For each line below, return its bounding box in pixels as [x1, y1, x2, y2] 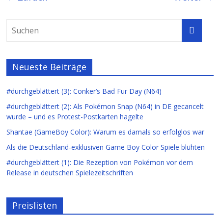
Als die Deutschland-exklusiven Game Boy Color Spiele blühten [6, 142, 205, 152]
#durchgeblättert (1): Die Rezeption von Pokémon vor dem [6, 157, 193, 167]
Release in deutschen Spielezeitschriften [6, 167, 134, 177]
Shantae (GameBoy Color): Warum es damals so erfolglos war [6, 127, 205, 137]
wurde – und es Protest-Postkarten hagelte [6, 111, 144, 121]
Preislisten [12, 199, 57, 211]
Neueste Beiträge [12, 60, 87, 73]
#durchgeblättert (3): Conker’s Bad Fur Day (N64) [6, 86, 162, 96]
